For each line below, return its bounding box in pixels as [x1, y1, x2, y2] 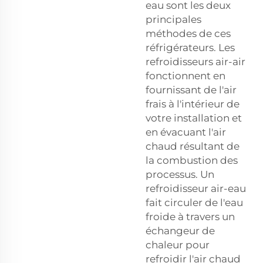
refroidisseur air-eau [146, 182, 246, 194]
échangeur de [146, 224, 215, 237]
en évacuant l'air [146, 126, 226, 138]
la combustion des [146, 154, 238, 166]
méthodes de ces [146, 27, 231, 39]
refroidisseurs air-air [146, 55, 245, 68]
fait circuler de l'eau [146, 196, 243, 208]
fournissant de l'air [146, 83, 237, 96]
